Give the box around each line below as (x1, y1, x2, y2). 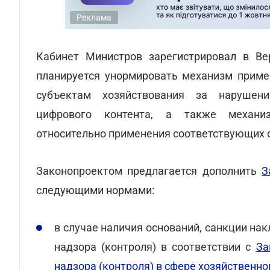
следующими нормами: (36, 184, 154, 196)
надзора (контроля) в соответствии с (54, 240, 256, 253)
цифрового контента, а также (36, 108, 216, 121)
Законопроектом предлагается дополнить (36, 165, 262, 177)
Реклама (77, 13, 111, 22)
